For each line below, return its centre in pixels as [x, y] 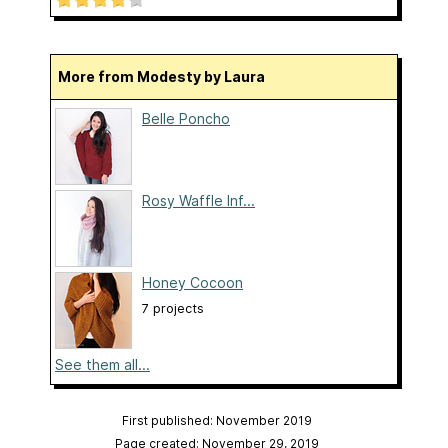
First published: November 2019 [217, 421]
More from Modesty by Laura [168, 77]
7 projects [173, 309]
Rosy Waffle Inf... [198, 201]
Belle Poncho [186, 119]
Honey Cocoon [192, 283]
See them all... [102, 365]
